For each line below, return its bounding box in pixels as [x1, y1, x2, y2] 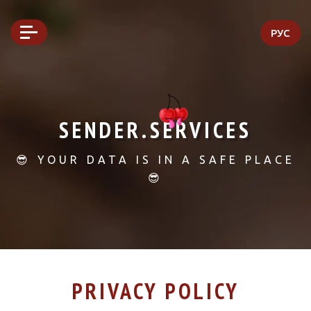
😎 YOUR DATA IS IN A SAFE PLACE [16, 153, 295, 166]
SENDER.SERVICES [59, 115, 252, 144]
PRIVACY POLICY [72, 276, 239, 305]
